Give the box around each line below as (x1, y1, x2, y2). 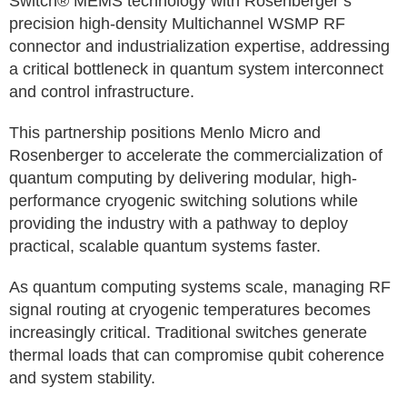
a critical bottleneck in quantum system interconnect (9, 60, 383, 78)
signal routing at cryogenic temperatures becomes (9, 301, 371, 319)
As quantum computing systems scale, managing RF (9, 278, 391, 296)
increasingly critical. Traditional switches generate (9, 323, 367, 342)
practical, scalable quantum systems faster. (9, 237, 321, 255)
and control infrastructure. (9, 83, 194, 101)
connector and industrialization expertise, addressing (9, 37, 390, 55)
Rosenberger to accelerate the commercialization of (9, 146, 382, 164)
